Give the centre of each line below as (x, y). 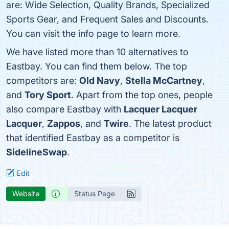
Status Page (95, 193)
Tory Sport (48, 95)
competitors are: (43, 81)
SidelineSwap (37, 152)
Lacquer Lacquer (161, 109)
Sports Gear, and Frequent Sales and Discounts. (107, 19)
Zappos (64, 123)
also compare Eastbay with (65, 109)
